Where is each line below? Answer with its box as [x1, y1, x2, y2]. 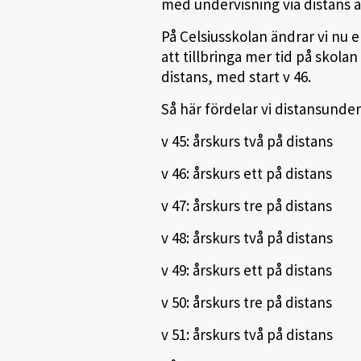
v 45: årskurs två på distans [160, 131, 333, 151]
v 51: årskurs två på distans [160, 325, 333, 344]
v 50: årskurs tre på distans [160, 293, 332, 312]
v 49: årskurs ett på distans [160, 260, 332, 280]
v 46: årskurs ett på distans [160, 164, 332, 183]
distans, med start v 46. [160, 67, 311, 86]
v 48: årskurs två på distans [160, 228, 333, 247]
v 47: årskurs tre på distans [160, 196, 332, 215]
